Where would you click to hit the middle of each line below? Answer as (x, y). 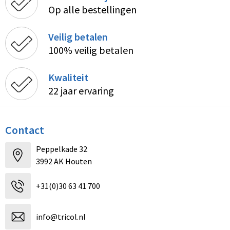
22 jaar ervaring (81, 90)
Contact (24, 130)
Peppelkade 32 (61, 149)
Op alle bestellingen (92, 9)
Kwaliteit (68, 77)
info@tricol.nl (61, 217)
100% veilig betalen (91, 50)
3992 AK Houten (64, 161)
